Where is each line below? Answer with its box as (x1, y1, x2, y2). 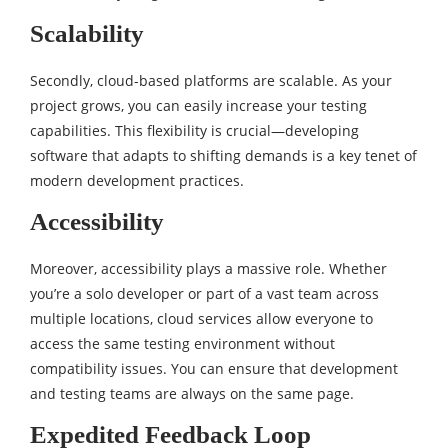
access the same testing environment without (30, 334, 335, 353)
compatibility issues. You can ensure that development (30, 359, 398, 378)
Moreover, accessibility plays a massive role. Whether (30, 259, 387, 278)
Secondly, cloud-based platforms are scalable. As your (30, 71, 392, 90)
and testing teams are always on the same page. (30, 384, 354, 403)
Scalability (30, 20, 144, 47)
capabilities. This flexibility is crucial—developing (30, 121, 359, 140)
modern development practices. (30, 171, 244, 190)
